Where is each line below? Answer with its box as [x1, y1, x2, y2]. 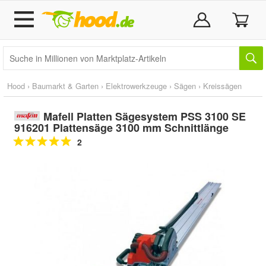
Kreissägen [203, 80, 242, 91]
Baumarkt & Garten [32, 80, 99, 91]
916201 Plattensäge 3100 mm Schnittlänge [14, 120, 229, 135]
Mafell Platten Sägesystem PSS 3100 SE [43, 109, 246, 124]
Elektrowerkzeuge [106, 80, 167, 91]
